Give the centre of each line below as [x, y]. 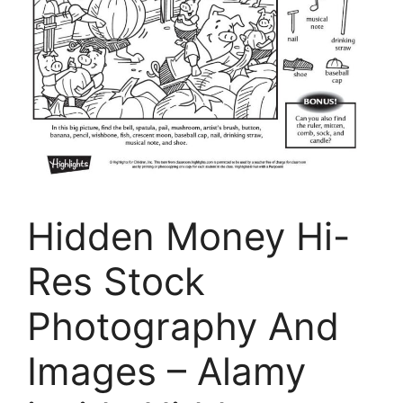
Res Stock [116, 282]
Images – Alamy [166, 372]
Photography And [183, 327]
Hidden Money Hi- [188, 237]
